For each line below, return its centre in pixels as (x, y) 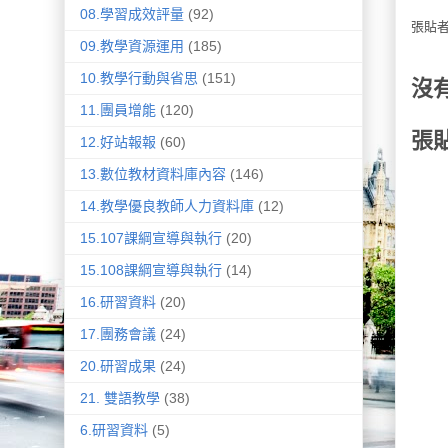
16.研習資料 (117, 302)
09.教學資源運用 (131, 46)
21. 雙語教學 (119, 398)
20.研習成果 (117, 366)
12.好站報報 (117, 142)
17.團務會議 (117, 334)
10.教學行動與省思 (138, 78)
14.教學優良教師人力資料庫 (166, 206)
